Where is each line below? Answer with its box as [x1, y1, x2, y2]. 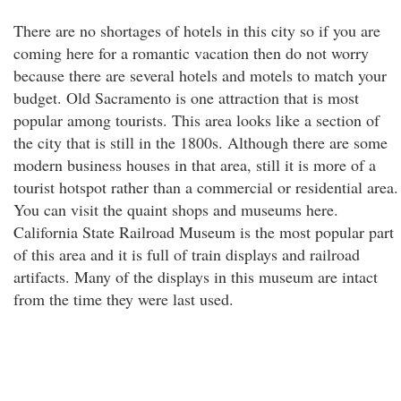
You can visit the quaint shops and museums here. [13, 199, 338, 220]
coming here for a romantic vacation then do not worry [13, 42, 369, 64]
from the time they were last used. [13, 288, 234, 310]
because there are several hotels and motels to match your [13, 64, 387, 86]
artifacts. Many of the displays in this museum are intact [13, 266, 378, 287]
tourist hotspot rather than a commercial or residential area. [13, 176, 398, 198]
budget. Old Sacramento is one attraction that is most [13, 87, 359, 108]
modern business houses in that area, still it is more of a [13, 154, 376, 175]
